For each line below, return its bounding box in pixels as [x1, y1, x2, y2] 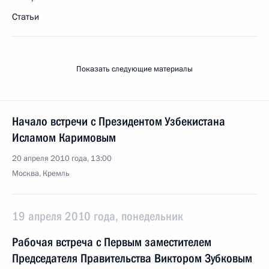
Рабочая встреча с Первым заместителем [12, 235, 211, 249]
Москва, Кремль [12, 168, 70, 179]
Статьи [12, 11, 39, 23]
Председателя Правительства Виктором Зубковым [12, 251, 252, 265]
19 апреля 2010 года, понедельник [12, 209, 183, 223]
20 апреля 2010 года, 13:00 [12, 153, 112, 164]
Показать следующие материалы [76, 64, 193, 74]
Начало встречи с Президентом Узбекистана [12, 114, 225, 128]
